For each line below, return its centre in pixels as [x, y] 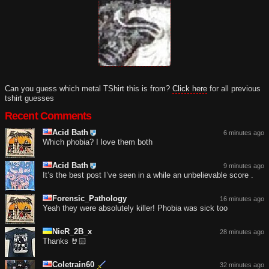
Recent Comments [48, 116]
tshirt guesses [29, 98]
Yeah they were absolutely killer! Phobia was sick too [135, 208]
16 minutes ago [242, 198]
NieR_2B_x [72, 231]
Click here [190, 88]
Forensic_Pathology [89, 198]
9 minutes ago [244, 165]
